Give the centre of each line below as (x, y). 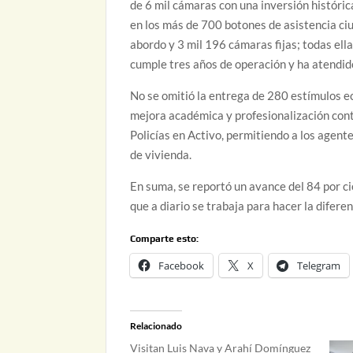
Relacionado (156, 325)
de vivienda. (161, 154)
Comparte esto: (165, 238)
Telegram (319, 265)
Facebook (182, 265)
